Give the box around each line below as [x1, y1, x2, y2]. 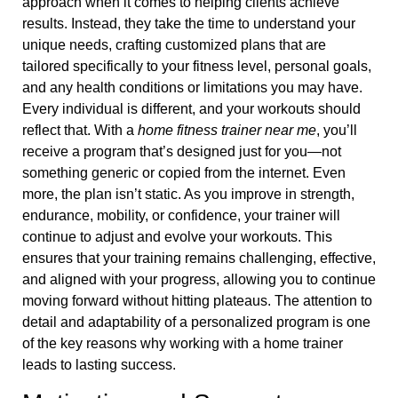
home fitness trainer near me [138, 122, 316, 138]
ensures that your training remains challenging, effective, [22, 250, 376, 266]
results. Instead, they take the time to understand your [22, 15, 355, 31]
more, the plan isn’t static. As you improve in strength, [22, 186, 354, 202]
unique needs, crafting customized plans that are [22, 36, 326, 52]
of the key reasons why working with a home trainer [22, 335, 343, 351]
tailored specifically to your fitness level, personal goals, [22, 58, 371, 74]
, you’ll [316, 122, 357, 138]
